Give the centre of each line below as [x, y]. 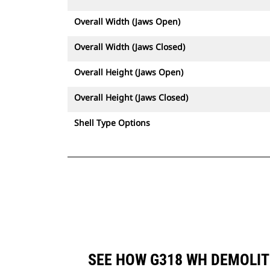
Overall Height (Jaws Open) [129, 72]
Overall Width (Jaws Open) [127, 21]
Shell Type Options [112, 123]
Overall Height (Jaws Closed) [131, 97]
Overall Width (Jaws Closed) [130, 47]
